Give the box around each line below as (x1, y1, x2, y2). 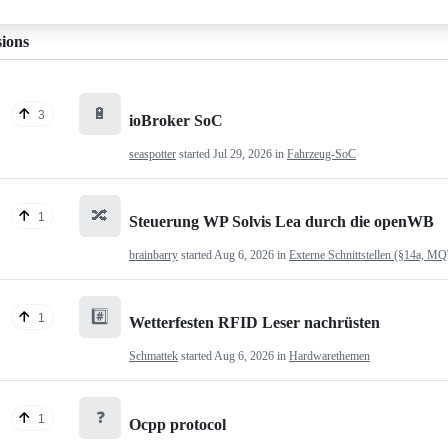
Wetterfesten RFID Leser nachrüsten (129, 314, 380, 332)
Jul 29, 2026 (213, 146, 272, 161)
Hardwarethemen (289, 349, 370, 364)
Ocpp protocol (129, 415, 226, 433)
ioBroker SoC (129, 111, 223, 129)
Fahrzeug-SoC (287, 146, 356, 161)
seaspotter (129, 146, 176, 161)
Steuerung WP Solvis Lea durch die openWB (129, 212, 434, 230)
